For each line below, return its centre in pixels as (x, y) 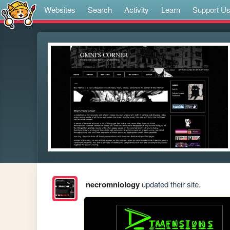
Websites (60, 9)
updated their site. (170, 184)
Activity (137, 9)
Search (100, 9)
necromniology (112, 185)
